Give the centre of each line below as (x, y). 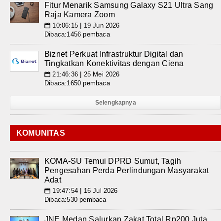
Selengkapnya (115, 103)
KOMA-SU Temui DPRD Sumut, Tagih (113, 161)
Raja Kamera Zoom (80, 15)
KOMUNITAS (41, 133)
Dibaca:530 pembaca (75, 200)
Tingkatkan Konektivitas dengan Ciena (114, 63)
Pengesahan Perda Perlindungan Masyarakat (127, 170)
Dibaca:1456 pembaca (77, 34)
